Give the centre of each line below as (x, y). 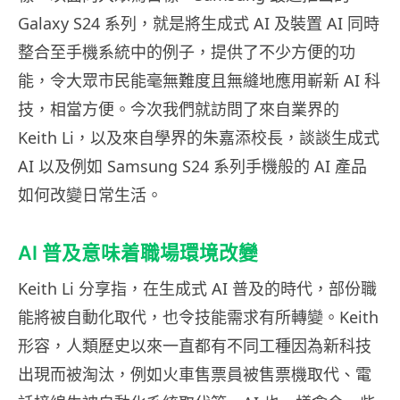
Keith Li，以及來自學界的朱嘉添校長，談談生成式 (199, 138)
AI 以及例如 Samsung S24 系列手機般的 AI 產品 (192, 167)
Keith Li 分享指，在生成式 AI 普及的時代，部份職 (197, 289)
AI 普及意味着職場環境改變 (138, 253)
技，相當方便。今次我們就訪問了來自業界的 (179, 109)
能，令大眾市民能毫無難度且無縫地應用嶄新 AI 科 (199, 81)
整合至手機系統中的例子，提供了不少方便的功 (187, 52)
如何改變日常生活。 (90, 195)
